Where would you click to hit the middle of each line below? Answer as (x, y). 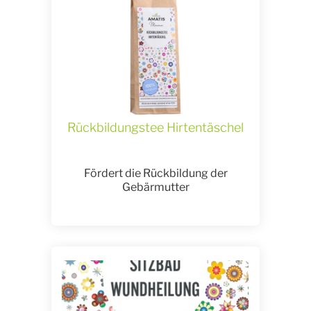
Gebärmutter (155, 187)
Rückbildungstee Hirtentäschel (155, 128)
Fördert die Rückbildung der (155, 174)
